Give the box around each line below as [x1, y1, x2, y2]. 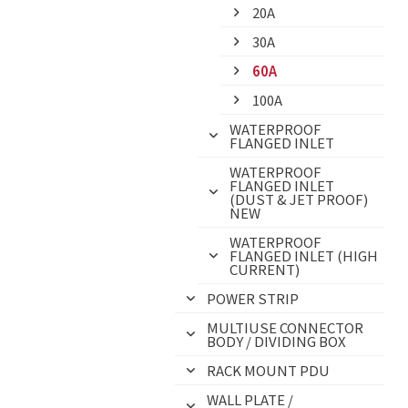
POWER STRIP [207, 289, 299, 308]
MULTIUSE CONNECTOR [207, 318, 363, 337]
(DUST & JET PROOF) [229, 189, 368, 209]
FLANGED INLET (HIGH [229, 246, 378, 265]
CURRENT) [229, 260, 300, 279]
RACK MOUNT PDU [207, 361, 330, 380]
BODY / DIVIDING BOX [207, 331, 346, 351]
